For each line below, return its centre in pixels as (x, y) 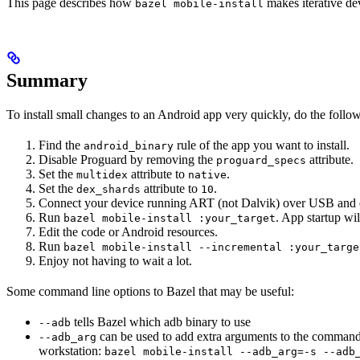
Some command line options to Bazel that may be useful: (150, 292)
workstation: (72, 351)
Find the (61, 145)
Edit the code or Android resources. (128, 232)
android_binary (129, 146)
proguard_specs (261, 161)
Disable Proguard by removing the (127, 160)
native (207, 175)
